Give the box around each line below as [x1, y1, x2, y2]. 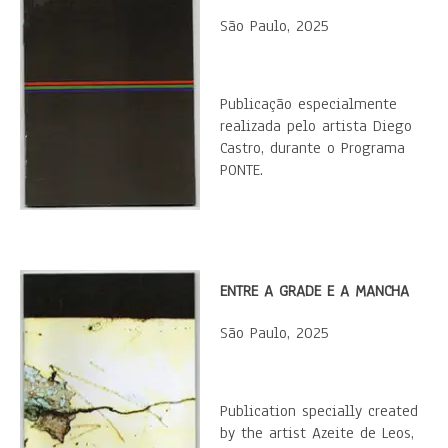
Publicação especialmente [220, 93, 397, 115]
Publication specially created [220, 400, 418, 422]
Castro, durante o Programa [220, 137, 405, 159]
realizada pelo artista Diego [220, 115, 412, 137]
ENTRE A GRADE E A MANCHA [220, 280, 409, 302]
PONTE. [220, 159, 263, 181]
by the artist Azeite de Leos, [220, 422, 414, 444]
